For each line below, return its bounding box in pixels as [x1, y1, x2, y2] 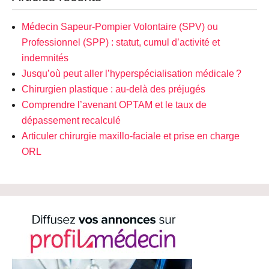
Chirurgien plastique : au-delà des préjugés [22, 84, 205, 95]
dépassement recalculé [22, 115, 121, 126]
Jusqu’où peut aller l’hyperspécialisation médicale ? [22, 68, 241, 79]
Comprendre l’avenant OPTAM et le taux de [22, 100, 207, 110]
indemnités [22, 53, 68, 64]
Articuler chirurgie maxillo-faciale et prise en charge [22, 131, 240, 142]
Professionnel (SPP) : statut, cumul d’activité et [22, 37, 220, 48]
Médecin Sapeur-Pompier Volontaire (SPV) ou [22, 22, 218, 32]
